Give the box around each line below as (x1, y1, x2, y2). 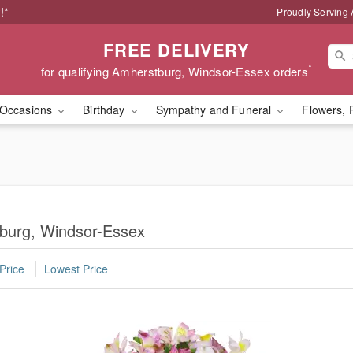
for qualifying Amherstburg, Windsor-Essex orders (40, 62, 309, 80)
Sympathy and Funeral (155, 102, 275, 117)
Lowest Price (44, 261, 108, 277)
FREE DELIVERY (102, 36, 251, 62)
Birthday (83, 102, 128, 117)
